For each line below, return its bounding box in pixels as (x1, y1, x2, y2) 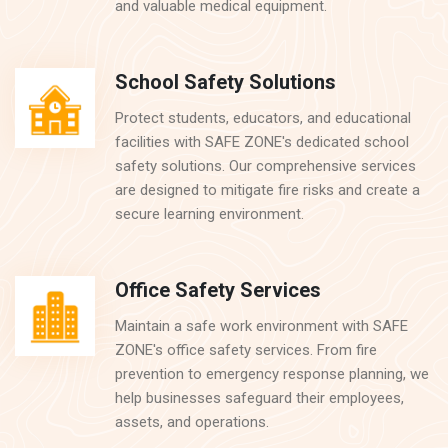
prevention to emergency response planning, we (115, 365, 429, 383)
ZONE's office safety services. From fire (115, 341, 377, 359)
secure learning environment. (115, 205, 304, 223)
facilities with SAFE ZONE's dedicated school (115, 133, 409, 151)
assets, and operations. (115, 413, 269, 431)
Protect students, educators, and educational (115, 109, 411, 127)
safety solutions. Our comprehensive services (115, 157, 416, 175)
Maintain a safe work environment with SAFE (115, 317, 408, 335)
